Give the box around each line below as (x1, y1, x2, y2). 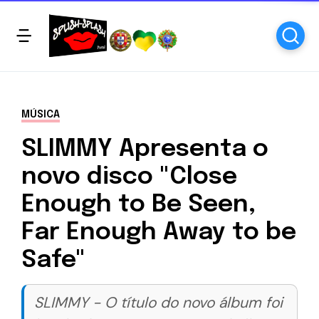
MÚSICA (21, 110, 60, 120)
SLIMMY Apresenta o (21, 137, 268, 162)
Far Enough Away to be (21, 220, 296, 245)
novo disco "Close (21, 164, 237, 189)
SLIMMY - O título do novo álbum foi (34, 293, 283, 313)
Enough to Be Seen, (21, 192, 256, 217)
